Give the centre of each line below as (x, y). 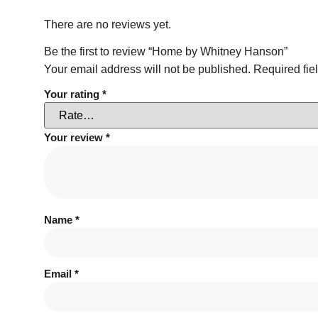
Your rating (73, 94)
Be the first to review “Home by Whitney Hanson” (166, 52)
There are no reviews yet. (108, 24)
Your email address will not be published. (147, 70)
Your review (75, 138)
